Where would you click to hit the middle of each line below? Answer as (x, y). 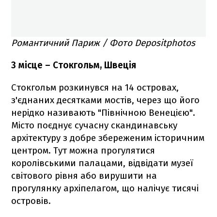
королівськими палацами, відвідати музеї (102, 163)
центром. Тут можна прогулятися (83, 150)
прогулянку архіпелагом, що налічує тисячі (105, 188)
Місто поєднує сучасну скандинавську (94, 125)
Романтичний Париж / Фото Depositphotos (103, 43)
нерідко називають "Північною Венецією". (103, 112)
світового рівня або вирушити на (84, 175)
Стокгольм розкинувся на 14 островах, (95, 87)
